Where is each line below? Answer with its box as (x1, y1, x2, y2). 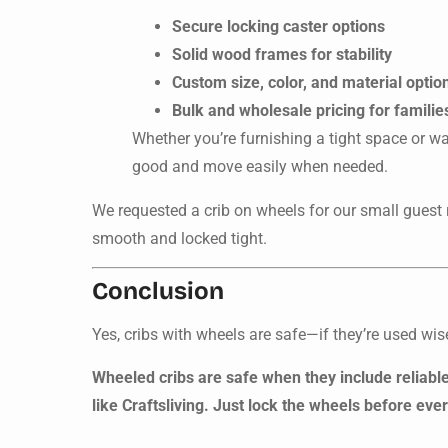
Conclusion (92, 277, 224, 306)
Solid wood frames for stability (172, 44, 392, 64)
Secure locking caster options (172, 16, 385, 36)
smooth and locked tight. (92, 228, 267, 248)
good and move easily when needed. (132, 156, 388, 176)
